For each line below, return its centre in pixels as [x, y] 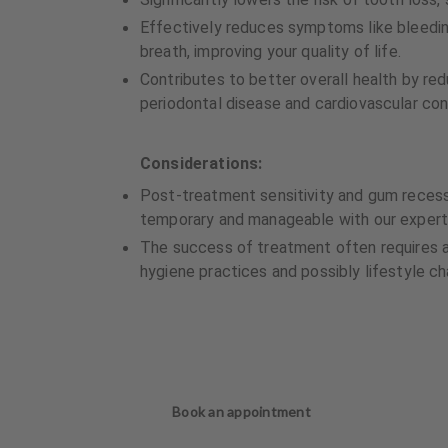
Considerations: [201, 163]
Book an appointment [241, 411]
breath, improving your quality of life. [270, 51]
